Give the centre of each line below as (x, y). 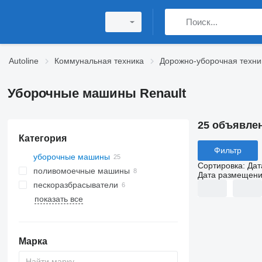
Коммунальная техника (99, 61)
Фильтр (227, 151)
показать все (58, 199)
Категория (42, 138)
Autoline (24, 61)
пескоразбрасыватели (75, 185)
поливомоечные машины (81, 171)
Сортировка (220, 165)
